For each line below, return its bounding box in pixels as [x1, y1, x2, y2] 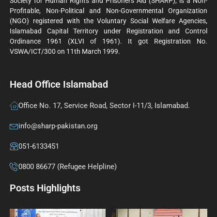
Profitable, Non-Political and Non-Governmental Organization [10, 6, 207, 15]
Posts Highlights [10, 182, 80, 194]
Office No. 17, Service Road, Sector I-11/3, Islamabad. [18, 101, 190, 110]
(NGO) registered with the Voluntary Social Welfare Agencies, [10, 16, 207, 25]
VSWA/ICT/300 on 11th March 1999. [10, 47, 120, 55]
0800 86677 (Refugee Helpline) [18, 162, 117, 171]
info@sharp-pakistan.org [18, 122, 97, 131]
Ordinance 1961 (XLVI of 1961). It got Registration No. [10, 37, 207, 45]
